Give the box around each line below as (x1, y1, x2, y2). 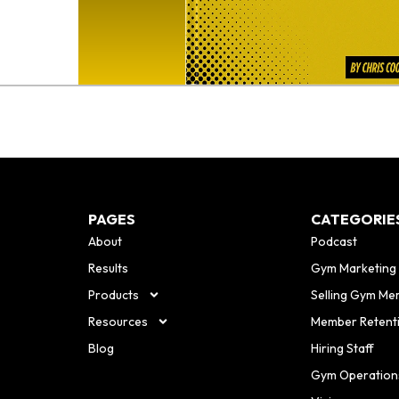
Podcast (311, 233, 358, 250)
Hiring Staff (311, 340, 375, 357)
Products (87, 287, 139, 304)
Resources (87, 313, 148, 330)
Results (87, 260, 128, 277)
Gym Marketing (311, 260, 397, 277)
